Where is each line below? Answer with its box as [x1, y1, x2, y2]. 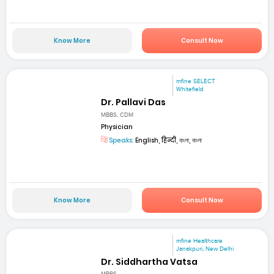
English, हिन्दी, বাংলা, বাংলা [134, 135, 202, 145]
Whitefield [176, 86, 204, 94]
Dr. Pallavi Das [101, 96, 166, 109]
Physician [101, 122, 133, 131]
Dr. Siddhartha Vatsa [101, 256, 198, 268]
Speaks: [108, 135, 135, 145]
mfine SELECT [176, 78, 216, 86]
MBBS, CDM [101, 111, 134, 119]
